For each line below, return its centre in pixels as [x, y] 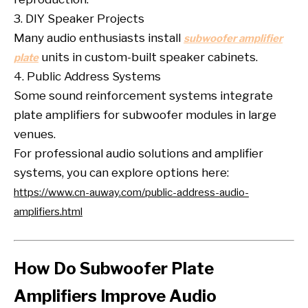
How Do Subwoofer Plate [114, 268]
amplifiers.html [48, 211]
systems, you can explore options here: [121, 172]
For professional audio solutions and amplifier [139, 153]
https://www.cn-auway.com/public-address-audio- [131, 192]
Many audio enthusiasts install [99, 37]
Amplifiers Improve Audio [115, 296]
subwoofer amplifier [233, 38]
